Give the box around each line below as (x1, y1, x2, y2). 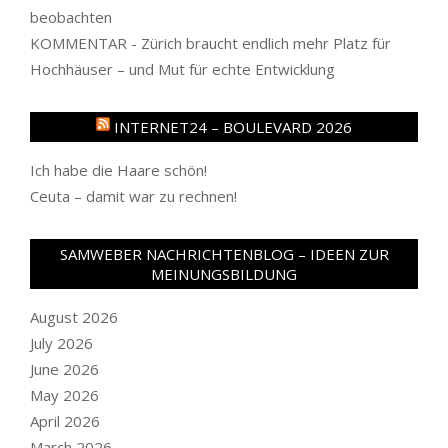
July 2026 (30, 332, 93, 353)
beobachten (30, 6, 112, 27)
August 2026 (30, 306, 118, 327)
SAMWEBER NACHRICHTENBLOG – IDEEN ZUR (59, 243, 389, 264)
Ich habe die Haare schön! (30, 159, 207, 180)
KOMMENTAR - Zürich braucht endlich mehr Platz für (30, 32, 391, 53)
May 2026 (30, 384, 99, 405)
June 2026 (30, 358, 99, 379)
